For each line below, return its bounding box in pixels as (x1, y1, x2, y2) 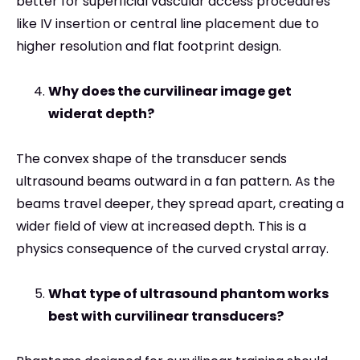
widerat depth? (48, 104, 154, 124)
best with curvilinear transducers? (48, 307, 284, 326)
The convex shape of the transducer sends (16, 149, 287, 169)
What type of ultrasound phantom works (48, 284, 329, 304)
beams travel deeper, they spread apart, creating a (16, 194, 344, 214)
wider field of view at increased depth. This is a (16, 217, 306, 236)
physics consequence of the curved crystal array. (16, 239, 329, 259)
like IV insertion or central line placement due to (16, 14, 319, 34)
